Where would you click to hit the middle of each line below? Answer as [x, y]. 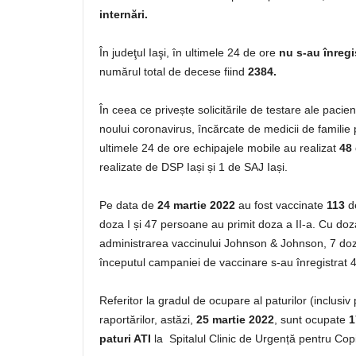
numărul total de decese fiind [174, 72]
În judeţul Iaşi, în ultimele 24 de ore [188, 52]
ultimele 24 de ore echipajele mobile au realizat [219, 148]
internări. [124, 14]
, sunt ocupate [311, 319]
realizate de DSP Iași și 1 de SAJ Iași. [193, 167]
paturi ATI [125, 339]
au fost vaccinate [281, 205]
